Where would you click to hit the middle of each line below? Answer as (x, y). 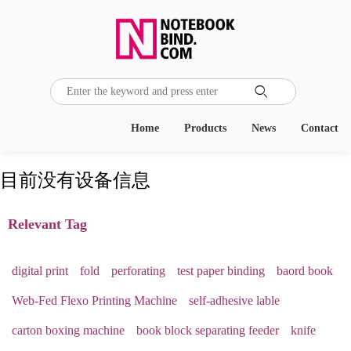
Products (205, 128)
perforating (138, 270)
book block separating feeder (208, 330)
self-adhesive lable (234, 300)
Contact (320, 128)
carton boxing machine (68, 330)
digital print (40, 270)
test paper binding (221, 270)
